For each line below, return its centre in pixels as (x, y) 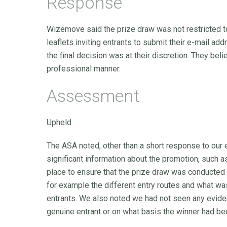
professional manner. (84, 69)
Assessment (93, 96)
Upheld (59, 122)
